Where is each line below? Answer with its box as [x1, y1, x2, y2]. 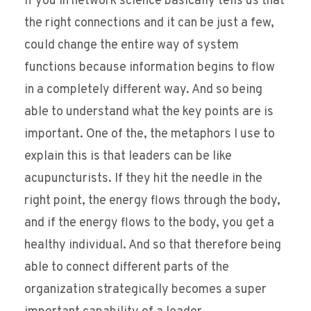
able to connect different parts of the [24, 260, 229, 276]
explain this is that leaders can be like [24, 149, 232, 165]
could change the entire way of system [24, 37, 239, 54]
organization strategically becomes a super [24, 282, 267, 299]
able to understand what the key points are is [24, 104, 274, 121]
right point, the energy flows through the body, [24, 193, 280, 210]
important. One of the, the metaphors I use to [24, 126, 275, 143]
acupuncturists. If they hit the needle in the [24, 171, 262, 187]
